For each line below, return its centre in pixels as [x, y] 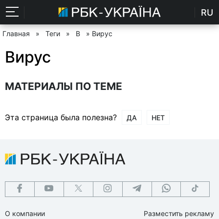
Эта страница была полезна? [61, 117]
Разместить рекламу [179, 213]
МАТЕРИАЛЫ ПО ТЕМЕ [64, 86]
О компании [25, 213]
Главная [16, 33]
